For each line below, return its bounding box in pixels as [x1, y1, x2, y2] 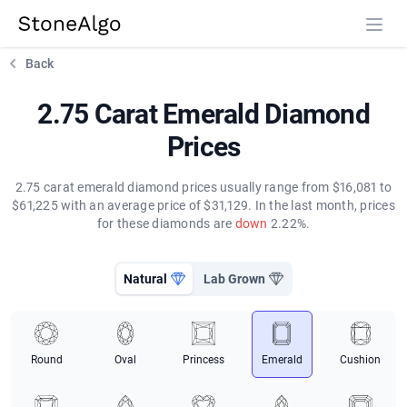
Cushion [340, 353, 382, 366]
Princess [182, 353, 224, 366]
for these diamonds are [96, 216, 235, 231]
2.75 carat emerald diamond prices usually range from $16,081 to [15, 180, 392, 194]
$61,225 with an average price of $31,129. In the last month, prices [12, 198, 395, 213]
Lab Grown [203, 272, 265, 286]
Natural [124, 272, 167, 286]
